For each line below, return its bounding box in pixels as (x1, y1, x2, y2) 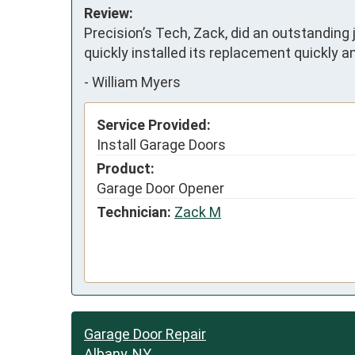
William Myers (92, 74, 181, 91)
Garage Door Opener (97, 179, 224, 197)
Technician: (97, 203, 171, 220)
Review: (84, 4, 133, 21)
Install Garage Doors (97, 136, 226, 153)
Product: (97, 159, 155, 177)
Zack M (174, 203, 221, 220)
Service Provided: (97, 116, 211, 133)
